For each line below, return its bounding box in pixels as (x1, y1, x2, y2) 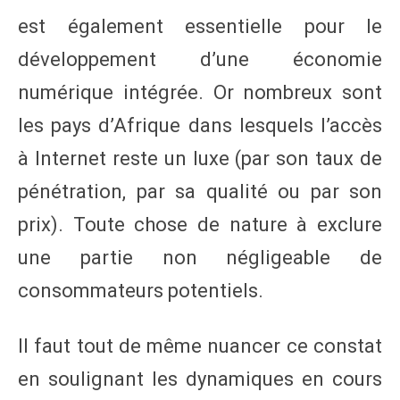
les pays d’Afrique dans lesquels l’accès (18, 113, 382, 137)
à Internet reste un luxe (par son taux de (18, 146, 382, 170)
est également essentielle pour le (18, 14, 382, 37)
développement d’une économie (18, 47, 382, 71)
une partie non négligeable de (18, 246, 382, 269)
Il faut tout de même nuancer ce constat (18, 334, 382, 357)
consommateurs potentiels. (18, 279, 263, 302)
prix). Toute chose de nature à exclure (18, 212, 382, 236)
